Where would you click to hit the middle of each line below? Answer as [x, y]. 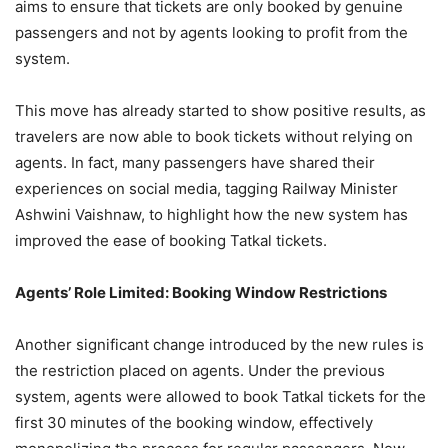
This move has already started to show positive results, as [220, 110]
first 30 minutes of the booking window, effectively [194, 422]
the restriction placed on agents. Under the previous [200, 370]
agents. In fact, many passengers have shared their [195, 162]
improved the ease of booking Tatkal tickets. [171, 240]
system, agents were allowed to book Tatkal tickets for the [220, 396]
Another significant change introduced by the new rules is [219, 344]
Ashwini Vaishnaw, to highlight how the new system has [211, 214]
